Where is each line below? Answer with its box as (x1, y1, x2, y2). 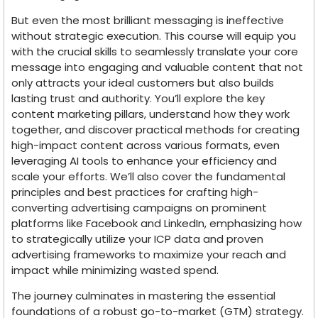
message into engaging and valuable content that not (11, 59, 303, 75)
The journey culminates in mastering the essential (11, 287, 275, 303)
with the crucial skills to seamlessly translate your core (11, 43, 298, 59)
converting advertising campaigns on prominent (11, 199, 267, 215)
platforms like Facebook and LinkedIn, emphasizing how (11, 215, 302, 231)
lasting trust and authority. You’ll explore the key (11, 90, 265, 106)
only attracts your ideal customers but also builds (11, 75, 274, 90)
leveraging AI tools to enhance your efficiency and (11, 153, 277, 168)
